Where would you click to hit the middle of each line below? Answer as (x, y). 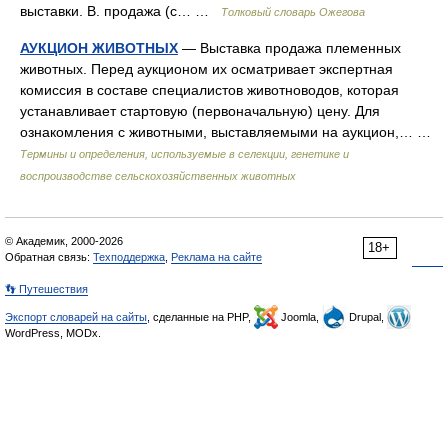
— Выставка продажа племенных (289, 48)
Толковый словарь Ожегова (293, 12)
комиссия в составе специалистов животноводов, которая (209, 90)
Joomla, (300, 317)
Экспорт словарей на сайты (76, 317)
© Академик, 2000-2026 (64, 241)
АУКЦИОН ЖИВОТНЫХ (99, 48)
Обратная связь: (49, 257)
